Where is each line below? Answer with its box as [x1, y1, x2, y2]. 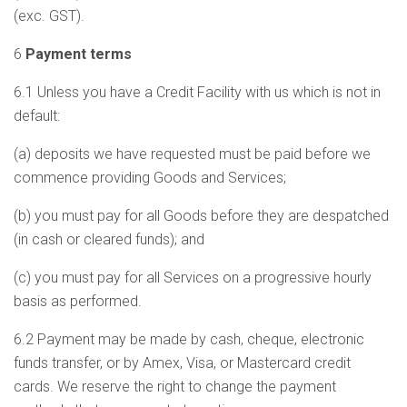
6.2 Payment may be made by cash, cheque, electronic [14, 331, 364, 348]
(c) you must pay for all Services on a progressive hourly [14, 269, 372, 286]
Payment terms [25, 45, 132, 63]
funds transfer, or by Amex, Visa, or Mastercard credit [14, 354, 351, 372]
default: [14, 107, 60, 124]
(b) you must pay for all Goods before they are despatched [14, 207, 389, 224]
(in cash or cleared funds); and [14, 231, 204, 248]
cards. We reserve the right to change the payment [14, 378, 336, 395]
